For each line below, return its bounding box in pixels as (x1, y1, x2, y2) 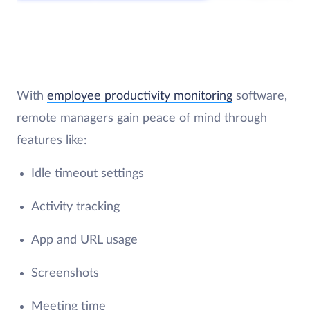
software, (232, 90, 287, 102)
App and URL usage (30, 234, 138, 246)
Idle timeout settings (30, 167, 144, 180)
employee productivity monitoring (47, 90, 232, 102)
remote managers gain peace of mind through (17, 112, 267, 125)
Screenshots (30, 267, 99, 280)
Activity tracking (30, 201, 120, 213)
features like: (17, 134, 91, 147)
